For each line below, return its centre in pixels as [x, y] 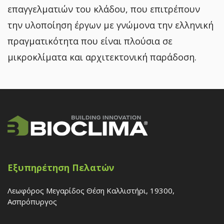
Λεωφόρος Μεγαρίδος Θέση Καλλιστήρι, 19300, [91, 191]
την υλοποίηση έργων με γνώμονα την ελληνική [110, 25]
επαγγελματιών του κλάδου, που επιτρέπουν [104, 9]
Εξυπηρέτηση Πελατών [61, 168]
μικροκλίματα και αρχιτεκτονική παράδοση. [102, 57]
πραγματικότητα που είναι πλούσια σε [90, 41]
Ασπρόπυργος [32, 202]
